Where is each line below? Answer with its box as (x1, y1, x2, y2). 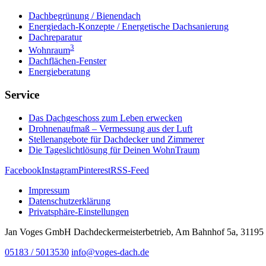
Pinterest (78, 164, 110, 175)
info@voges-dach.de (71, 246, 149, 257)
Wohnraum (28, 45, 70, 56)
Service (5, 88, 39, 102)
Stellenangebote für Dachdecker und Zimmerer (28, 134, 204, 144)
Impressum (28, 185, 69, 195)
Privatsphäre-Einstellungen (28, 206, 129, 217)
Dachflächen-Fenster (28, 56, 106, 66)
